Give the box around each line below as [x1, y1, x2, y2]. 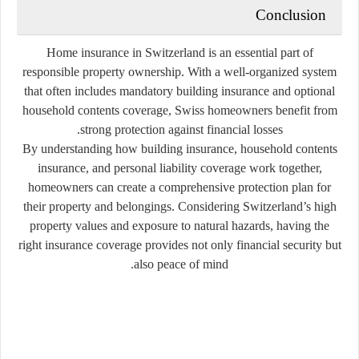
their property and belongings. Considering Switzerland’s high [22, 199, 337, 213]
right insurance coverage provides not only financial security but [18, 237, 341, 252]
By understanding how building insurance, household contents [22, 141, 337, 155]
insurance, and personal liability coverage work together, [37, 160, 322, 175]
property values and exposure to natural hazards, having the [30, 218, 329, 232]
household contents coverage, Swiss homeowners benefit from [22, 103, 337, 117]
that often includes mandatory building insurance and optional [24, 83, 335, 98]
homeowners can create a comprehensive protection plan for [28, 179, 331, 194]
